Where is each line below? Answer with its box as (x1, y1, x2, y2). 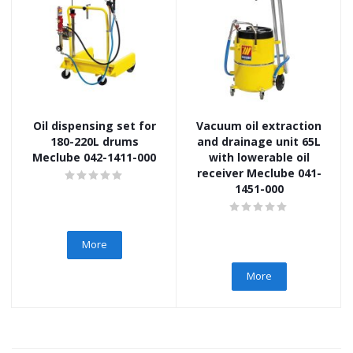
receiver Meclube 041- (196, 165, 321, 181)
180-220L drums (50, 134, 139, 150)
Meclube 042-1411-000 (32, 150, 156, 165)
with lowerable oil (208, 150, 310, 165)
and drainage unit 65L (197, 134, 321, 150)
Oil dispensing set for (32, 118, 156, 134)
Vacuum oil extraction (196, 118, 321, 134)
